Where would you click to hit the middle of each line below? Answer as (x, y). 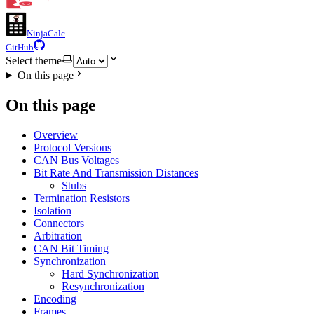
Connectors (59, 223)
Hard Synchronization (110, 273)
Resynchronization (103, 286)
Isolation (53, 210)
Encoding (55, 299)
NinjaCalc (46, 33)
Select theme (34, 61)
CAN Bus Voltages (76, 160)
